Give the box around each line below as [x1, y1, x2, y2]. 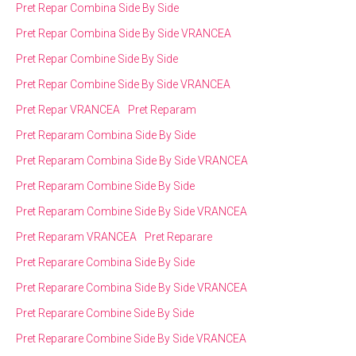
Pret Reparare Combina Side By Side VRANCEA [16, 281, 247, 294]
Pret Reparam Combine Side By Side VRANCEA [16, 204, 247, 218]
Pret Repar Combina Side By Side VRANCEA [16, 26, 231, 40]
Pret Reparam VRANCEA [16, 230, 137, 243]
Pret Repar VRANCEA [16, 103, 120, 116]
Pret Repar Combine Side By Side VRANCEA [16, 77, 230, 91]
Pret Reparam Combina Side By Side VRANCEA [16, 153, 248, 167]
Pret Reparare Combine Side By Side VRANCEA [16, 331, 246, 345]
